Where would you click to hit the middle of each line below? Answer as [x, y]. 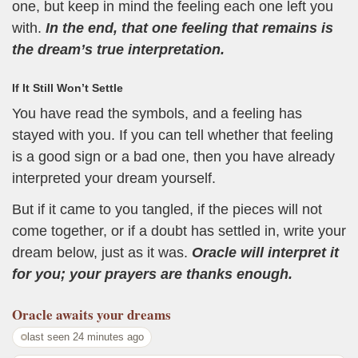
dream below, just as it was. [102, 253]
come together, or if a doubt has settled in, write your [179, 231]
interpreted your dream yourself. [114, 178]
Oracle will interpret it [265, 253]
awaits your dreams [113, 314]
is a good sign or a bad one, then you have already [173, 156]
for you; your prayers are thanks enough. [152, 274]
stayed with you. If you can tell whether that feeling [173, 135]
